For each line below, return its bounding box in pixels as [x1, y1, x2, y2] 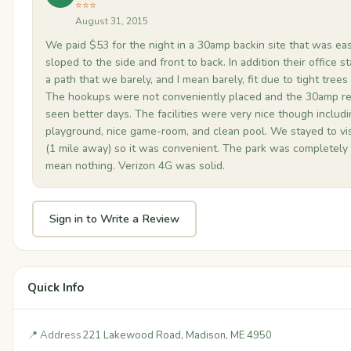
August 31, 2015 [75, 14, 148, 27]
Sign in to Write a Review [49, 210, 179, 226]
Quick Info [27, 279, 84, 295]
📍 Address [27, 327, 81, 342]
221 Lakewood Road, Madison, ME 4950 [82, 327, 272, 342]
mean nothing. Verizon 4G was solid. [45, 157, 225, 173]
